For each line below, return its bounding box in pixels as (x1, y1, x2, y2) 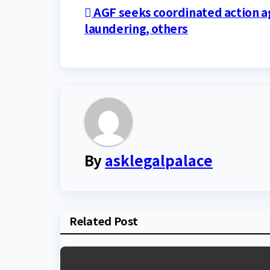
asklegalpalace (105, 149, 213, 171)
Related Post (69, 213, 138, 229)
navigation (84, 27, 184, 55)
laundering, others (84, 20, 189, 37)
